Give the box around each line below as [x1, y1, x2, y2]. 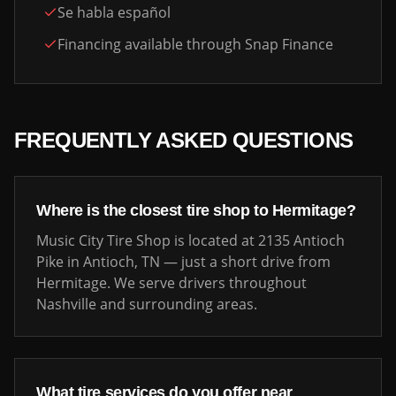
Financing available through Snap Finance [57, 34, 333, 54]
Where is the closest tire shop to [36, 202, 272, 219]
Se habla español [57, 3, 171, 22]
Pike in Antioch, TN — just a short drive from [36, 252, 331, 271]
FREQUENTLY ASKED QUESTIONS [14, 128, 354, 152]
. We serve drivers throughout [107, 273, 307, 293]
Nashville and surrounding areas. [36, 294, 257, 314]
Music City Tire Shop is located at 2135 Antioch [36, 231, 345, 250]
